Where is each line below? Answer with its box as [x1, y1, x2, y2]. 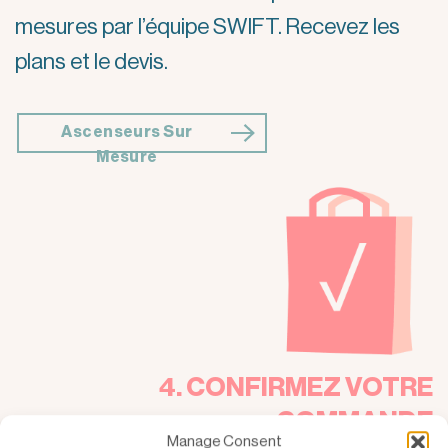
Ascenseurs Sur [61, 124, 193, 141]
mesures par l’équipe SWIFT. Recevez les [15, 16, 400, 39]
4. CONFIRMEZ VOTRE [159, 373, 433, 401]
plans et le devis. [15, 51, 168, 74]
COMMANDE [276, 407, 433, 435]
